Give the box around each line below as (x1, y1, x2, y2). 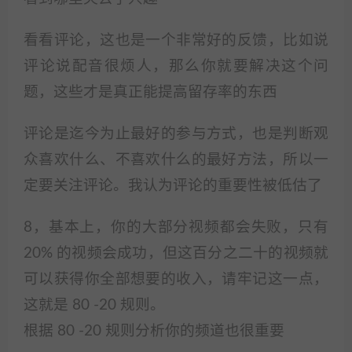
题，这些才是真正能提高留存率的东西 (24, 85, 277, 100)
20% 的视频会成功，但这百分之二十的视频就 (24, 246, 328, 261)
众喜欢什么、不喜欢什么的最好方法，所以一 (24, 152, 328, 167)
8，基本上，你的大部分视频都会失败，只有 (24, 220, 328, 235)
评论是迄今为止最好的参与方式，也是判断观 (24, 126, 328, 141)
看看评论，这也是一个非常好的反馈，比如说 (24, 33, 328, 48)
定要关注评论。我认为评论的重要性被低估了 (24, 178, 322, 193)
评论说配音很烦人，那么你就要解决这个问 (24, 59, 328, 74)
